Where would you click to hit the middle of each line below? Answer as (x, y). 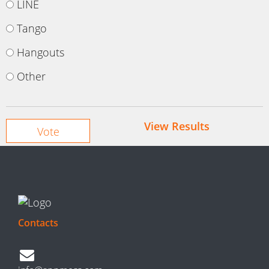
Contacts (38, 223)
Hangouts (41, 53)
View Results (177, 126)
